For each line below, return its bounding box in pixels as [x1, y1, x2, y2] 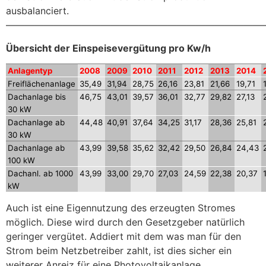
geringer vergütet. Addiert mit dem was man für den [6, 230, 241, 242]
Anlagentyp [8, 65, 53, 75]
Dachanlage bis [8, 91, 66, 102]
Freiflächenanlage [8, 78, 76, 88]
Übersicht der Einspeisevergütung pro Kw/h [6, 42, 211, 54]
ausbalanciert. [6, 5, 69, 17]
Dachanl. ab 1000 [8, 168, 74, 178]
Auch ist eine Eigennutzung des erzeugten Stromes [6, 201, 235, 214]
